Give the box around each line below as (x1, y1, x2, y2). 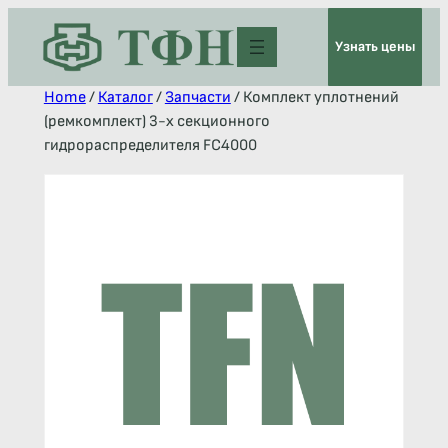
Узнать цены (335, 38, 416, 55)
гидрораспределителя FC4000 (43, 136, 257, 155)
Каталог (97, 88, 153, 107)
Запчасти (164, 88, 231, 107)
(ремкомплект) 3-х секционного (43, 112, 270, 131)
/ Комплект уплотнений (230, 88, 399, 107)
